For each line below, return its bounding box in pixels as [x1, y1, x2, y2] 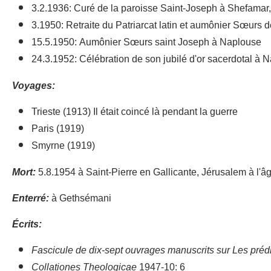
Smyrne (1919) [31, 135, 95, 156]
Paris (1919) [31, 118, 84, 139]
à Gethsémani [49, 188, 111, 209]
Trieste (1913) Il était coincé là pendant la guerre [31, 101, 238, 122]
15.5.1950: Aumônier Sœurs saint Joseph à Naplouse [31, 31, 261, 53]
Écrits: [12, 214, 42, 235]
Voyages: [12, 75, 55, 96]
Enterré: [12, 188, 49, 209]
